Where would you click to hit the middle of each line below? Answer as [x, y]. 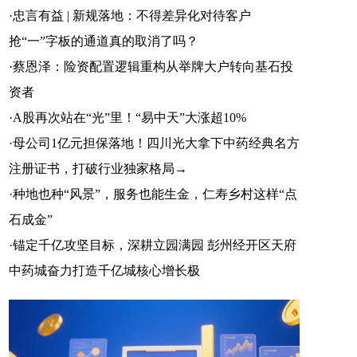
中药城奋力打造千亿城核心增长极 [104, 271]
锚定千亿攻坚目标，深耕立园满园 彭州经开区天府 [155, 245]
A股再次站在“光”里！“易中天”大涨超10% [129, 118]
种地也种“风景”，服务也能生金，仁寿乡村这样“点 [155, 194]
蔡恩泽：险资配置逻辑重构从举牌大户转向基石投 [153, 67]
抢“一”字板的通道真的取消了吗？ [105, 41]
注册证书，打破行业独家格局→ [98, 169]
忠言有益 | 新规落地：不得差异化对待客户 [132, 16]
